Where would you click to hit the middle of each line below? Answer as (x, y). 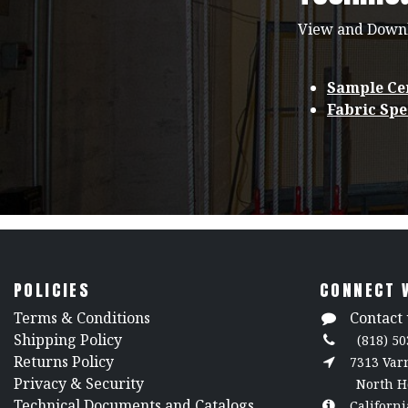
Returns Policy (64, 362)
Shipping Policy (68, 340)
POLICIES (52, 291)
